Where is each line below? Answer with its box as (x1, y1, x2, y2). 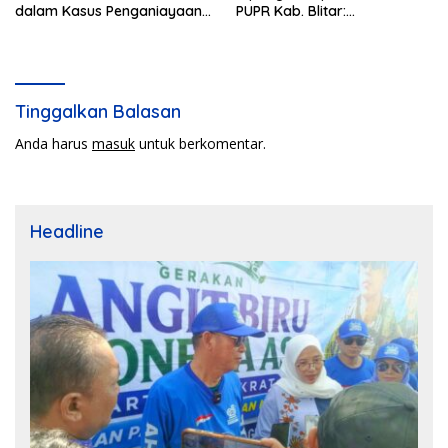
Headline (30, 219, 104, 243)
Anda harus (15, 133, 92, 153)
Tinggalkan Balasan (15, 99, 181, 123)
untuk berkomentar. (135, 133, 266, 153)
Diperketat (236, 37, 307, 56)
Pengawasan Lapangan (236, 19, 394, 38)
